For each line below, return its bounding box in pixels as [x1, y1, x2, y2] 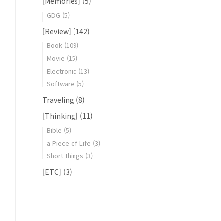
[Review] [42, 26, 73, 36]
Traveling [42, 95, 76, 105]
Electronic [47, 66, 78, 75]
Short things [47, 151, 85, 160]
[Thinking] [42, 111, 80, 121]
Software [47, 79, 76, 88]
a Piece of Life [47, 138, 93, 147]
